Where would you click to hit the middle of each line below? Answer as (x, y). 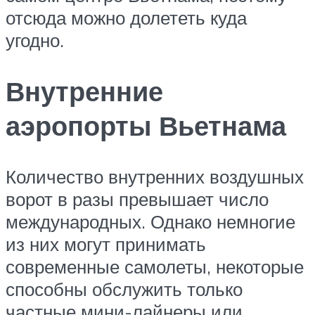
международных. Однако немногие (150, 221)
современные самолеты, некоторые (155, 266)
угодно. (35, 40)
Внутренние (84, 91)
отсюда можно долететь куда (126, 17)
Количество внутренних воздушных (155, 176)
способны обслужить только (124, 289)
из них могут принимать (106, 244)
